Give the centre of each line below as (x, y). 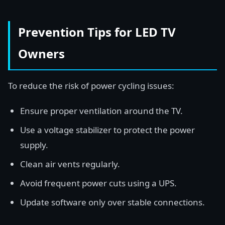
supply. (34, 145)
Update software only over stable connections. (113, 202)
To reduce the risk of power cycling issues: (91, 86)
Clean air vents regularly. (70, 164)
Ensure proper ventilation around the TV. (101, 111)
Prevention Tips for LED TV (97, 32)
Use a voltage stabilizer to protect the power (107, 130)
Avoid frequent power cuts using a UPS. (98, 183)
